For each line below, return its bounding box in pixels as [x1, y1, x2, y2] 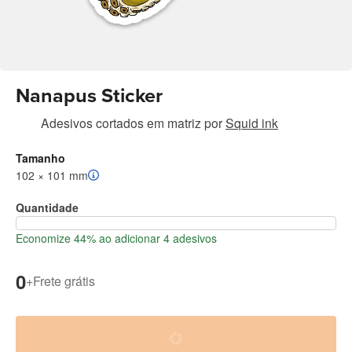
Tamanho [16, 149, 65, 166]
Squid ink [225, 113, 278, 131]
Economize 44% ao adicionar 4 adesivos [16, 229, 217, 246]
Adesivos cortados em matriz [41, 113, 201, 131]
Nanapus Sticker [16, 83, 163, 108]
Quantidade [16, 199, 79, 215]
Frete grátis [33, 272, 95, 291]
